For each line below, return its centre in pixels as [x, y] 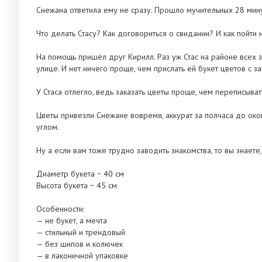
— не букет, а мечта [72, 221]
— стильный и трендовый [81, 232]
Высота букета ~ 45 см [77, 186]
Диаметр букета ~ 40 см [80, 174]
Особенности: [60, 209]
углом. [48, 127]
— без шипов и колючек [80, 244]
